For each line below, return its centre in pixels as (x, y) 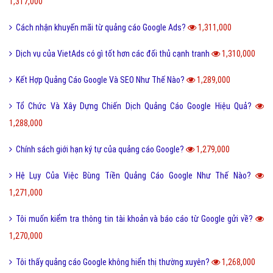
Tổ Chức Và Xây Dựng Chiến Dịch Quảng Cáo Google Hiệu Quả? (136, 106)
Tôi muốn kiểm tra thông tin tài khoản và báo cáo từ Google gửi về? (136, 219)
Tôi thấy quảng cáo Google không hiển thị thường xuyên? (114, 262)
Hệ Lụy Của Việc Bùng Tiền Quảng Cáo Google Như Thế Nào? (136, 176)
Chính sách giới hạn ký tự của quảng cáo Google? (101, 150)
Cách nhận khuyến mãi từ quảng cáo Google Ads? (102, 28)
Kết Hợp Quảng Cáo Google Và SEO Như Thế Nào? (101, 80)
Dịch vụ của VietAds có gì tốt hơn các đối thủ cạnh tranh (114, 54)
